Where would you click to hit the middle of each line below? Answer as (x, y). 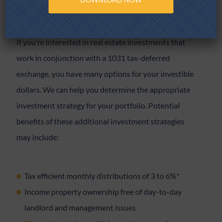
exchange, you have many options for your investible (105, 74)
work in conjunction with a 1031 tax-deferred (93, 58)
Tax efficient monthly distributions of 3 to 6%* (102, 176)
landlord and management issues (80, 207)
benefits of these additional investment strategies (101, 121)
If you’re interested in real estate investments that (101, 42)
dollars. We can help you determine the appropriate (104, 89)
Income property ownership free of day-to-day (103, 192)
